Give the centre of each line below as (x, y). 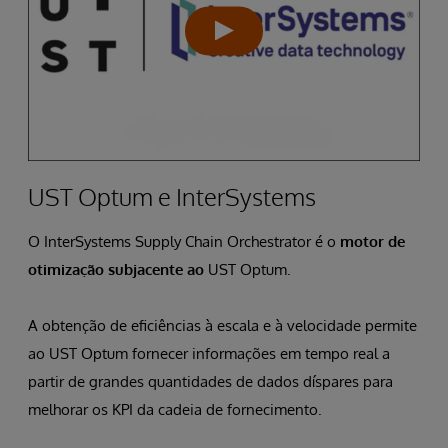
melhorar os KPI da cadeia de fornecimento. (175, 410)
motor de (372, 242)
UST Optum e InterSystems (172, 197)
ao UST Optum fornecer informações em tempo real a (209, 354)
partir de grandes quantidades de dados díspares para (210, 382)
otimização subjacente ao (118, 270)
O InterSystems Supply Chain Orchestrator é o (184, 242)
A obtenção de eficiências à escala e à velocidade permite (222, 326)
